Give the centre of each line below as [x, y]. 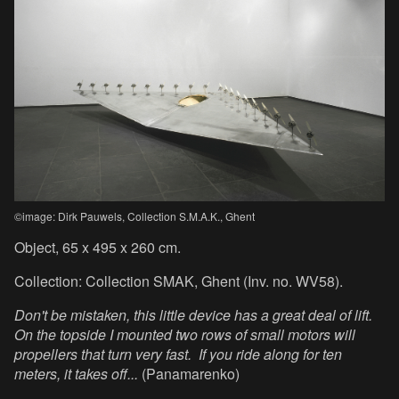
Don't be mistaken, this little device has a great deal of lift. [195, 314]
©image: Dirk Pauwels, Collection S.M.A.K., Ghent [134, 216]
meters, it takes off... [78, 373]
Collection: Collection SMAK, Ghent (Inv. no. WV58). [179, 281]
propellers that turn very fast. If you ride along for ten [178, 354]
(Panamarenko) [191, 373]
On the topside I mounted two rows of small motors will [185, 334]
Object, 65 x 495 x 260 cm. [98, 247]
